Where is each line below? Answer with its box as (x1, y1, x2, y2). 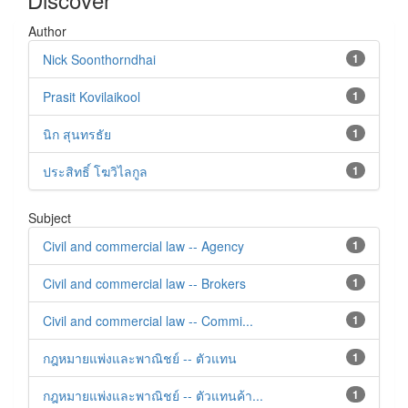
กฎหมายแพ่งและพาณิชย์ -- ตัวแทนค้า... (43, 386, 263, 405)
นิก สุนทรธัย (43, 125, 111, 144)
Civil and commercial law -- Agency (43, 237, 244, 256)
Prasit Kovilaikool (43, 87, 140, 107)
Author (28, 22, 66, 41)
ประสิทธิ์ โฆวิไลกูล (43, 162, 148, 181)
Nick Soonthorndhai (43, 50, 156, 69)
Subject (28, 209, 71, 228)
